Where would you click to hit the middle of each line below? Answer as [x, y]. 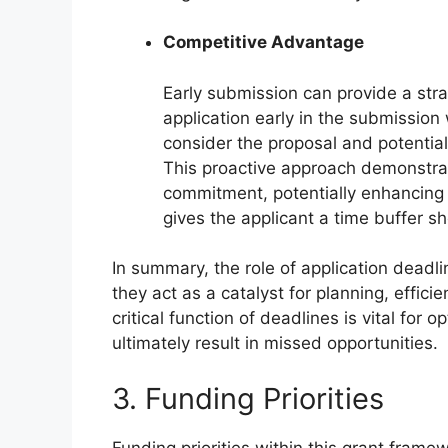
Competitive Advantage [263, 42]
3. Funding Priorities [248, 398]
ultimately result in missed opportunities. [275, 343]
